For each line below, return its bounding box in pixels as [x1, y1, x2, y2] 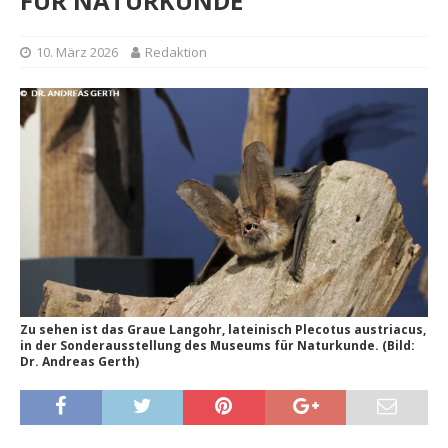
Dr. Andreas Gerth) [20, 353, 139, 371]
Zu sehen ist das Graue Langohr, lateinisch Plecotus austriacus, [20, 321, 426, 339]
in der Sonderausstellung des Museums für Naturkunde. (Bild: [20, 337, 415, 355]
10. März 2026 [36, 42, 118, 61]
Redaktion [145, 42, 207, 61]
